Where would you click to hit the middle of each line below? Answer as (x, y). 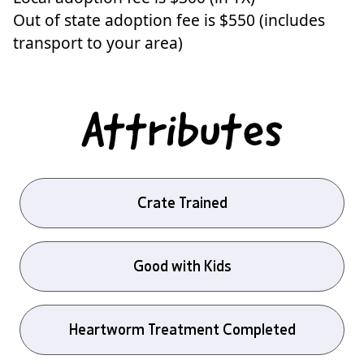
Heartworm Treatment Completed (182, 330)
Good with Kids (182, 266)
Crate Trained (182, 203)
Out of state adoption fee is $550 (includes (169, 20)
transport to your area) (98, 43)
